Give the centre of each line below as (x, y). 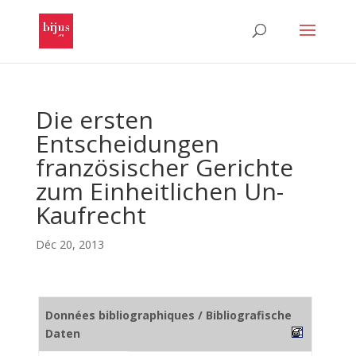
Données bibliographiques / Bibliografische (168, 315)
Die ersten (94, 120)
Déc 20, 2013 (70, 244)
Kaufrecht (91, 215)
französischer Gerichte (164, 167)
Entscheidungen (127, 143)
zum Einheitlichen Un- (159, 191)
